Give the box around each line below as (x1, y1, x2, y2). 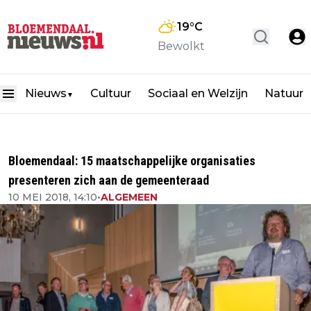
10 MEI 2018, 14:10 (8, 191, 97, 203)
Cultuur (90, 87, 131, 101)
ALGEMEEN (101, 191, 158, 203)
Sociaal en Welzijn (148, 87, 248, 101)
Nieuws (25, 87, 67, 101)
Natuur (264, 87, 303, 101)
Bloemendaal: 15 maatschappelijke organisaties (8, 153, 255, 168)
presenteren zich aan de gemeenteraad (8, 173, 209, 187)
